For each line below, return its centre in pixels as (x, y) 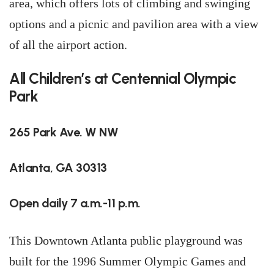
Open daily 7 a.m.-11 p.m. (75, 203)
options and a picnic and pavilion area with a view (134, 24)
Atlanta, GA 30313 (58, 168)
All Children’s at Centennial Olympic (123, 79)
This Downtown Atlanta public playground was (126, 240)
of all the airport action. (68, 45)
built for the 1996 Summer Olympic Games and (128, 261)
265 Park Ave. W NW (64, 132)
